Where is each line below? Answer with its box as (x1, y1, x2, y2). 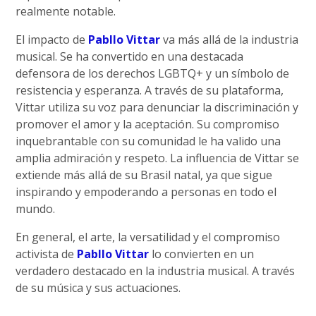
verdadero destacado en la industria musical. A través (16, 263, 296, 279)
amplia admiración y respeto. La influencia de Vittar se (16, 150, 300, 166)
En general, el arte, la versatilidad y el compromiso (16, 229, 281, 245)
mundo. (16, 201, 56, 217)
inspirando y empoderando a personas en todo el (16, 184, 277, 200)
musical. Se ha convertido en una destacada (16, 49, 244, 65)
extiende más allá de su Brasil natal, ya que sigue (16, 167, 273, 183)
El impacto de (16, 32, 89, 48)
